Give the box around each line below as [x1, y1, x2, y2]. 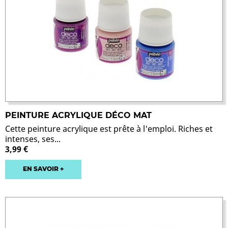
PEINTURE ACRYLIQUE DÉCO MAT [5, 110, 152, 121]
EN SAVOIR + [23, 165, 64, 173]
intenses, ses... [5, 133, 61, 145]
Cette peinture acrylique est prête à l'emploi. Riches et [5, 123, 213, 135]
